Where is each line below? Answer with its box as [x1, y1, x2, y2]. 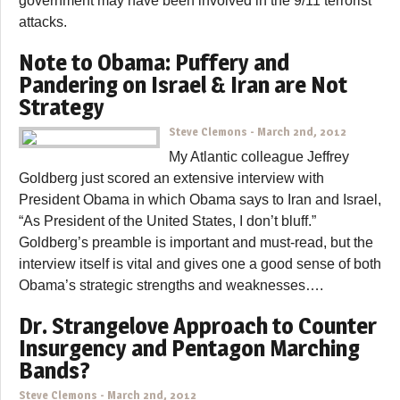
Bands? [19, 355, 90, 384]
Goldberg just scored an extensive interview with [19, 170, 324, 186]
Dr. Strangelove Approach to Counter [19, 311, 377, 339]
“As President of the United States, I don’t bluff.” [19, 212, 316, 229]
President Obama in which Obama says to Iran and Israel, [19, 191, 381, 207]
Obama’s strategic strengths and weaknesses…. [19, 277, 323, 293]
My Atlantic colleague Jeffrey [169, 148, 349, 164]
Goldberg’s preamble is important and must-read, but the [19, 234, 373, 250]
